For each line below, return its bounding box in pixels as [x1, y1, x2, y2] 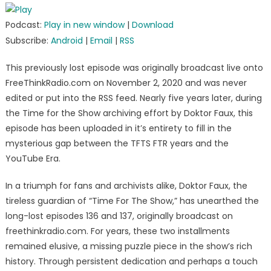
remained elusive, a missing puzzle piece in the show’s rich [5, 240, 252, 253]
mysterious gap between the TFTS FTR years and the [5, 137, 229, 150]
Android [50, 34, 83, 47]
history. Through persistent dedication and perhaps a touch [5, 255, 258, 268]
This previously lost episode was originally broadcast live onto [5, 62, 263, 74]
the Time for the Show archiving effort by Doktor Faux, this [5, 107, 253, 120]
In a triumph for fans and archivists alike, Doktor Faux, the [5, 180, 247, 192]
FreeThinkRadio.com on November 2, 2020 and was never [5, 77, 247, 90]
